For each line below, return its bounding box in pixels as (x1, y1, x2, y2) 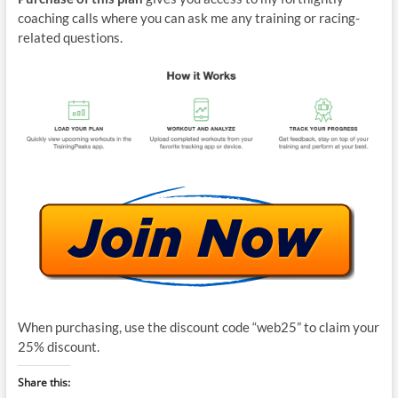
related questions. (17, 28, 123, 45)
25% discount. (17, 338, 99, 355)
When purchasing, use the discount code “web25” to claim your (17, 319, 379, 336)
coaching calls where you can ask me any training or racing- (17, 9, 360, 26)
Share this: (17, 375, 70, 391)
